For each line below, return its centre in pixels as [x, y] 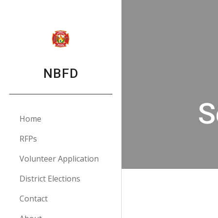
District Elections [50, 179]
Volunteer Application [59, 159]
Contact [34, 199]
